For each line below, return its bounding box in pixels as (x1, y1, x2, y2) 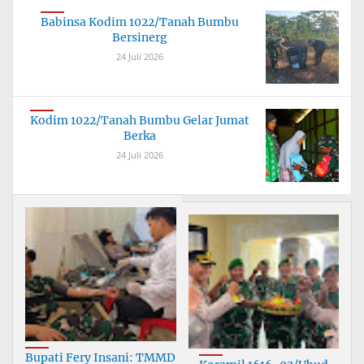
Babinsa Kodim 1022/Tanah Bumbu (40, 15, 239, 29)
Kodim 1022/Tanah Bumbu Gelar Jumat (29, 113, 249, 128)
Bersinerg (111, 30, 167, 45)
